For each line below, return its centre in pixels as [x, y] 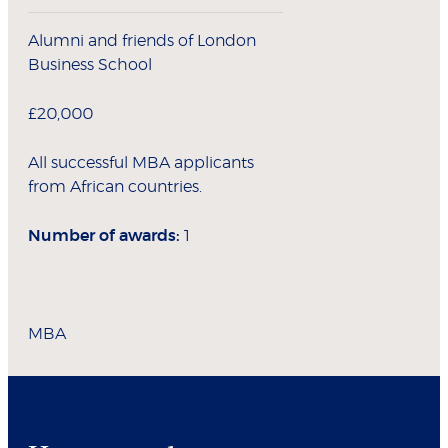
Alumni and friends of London [142, 41]
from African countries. [115, 187]
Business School [90, 65]
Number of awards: [104, 236]
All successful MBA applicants [141, 163]
